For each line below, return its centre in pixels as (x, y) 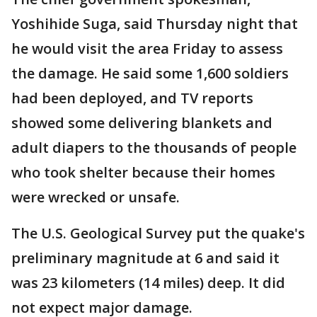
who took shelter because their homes (143, 173)
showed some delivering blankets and (142, 123)
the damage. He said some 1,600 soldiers (150, 74)
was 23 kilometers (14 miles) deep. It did (148, 283)
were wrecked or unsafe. (96, 197)
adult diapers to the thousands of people (154, 148)
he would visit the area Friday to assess (147, 49)
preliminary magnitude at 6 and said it (145, 258)
